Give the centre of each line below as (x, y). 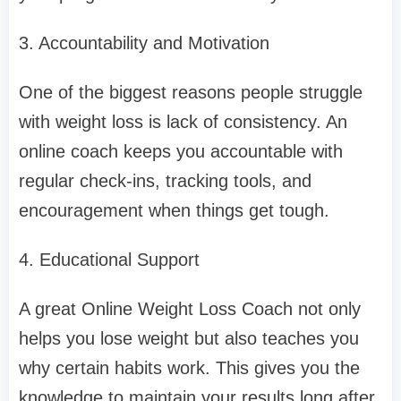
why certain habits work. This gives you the (189, 368)
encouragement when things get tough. (174, 211)
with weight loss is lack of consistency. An (183, 122)
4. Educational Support (109, 260)
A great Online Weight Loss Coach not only (190, 309)
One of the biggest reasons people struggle (191, 93)
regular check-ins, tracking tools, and (165, 181)
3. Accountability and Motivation (144, 43)
